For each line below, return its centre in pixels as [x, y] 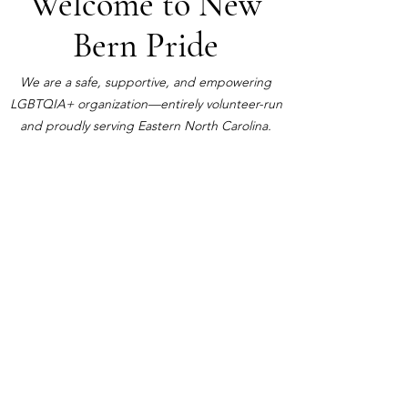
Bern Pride [146, 46]
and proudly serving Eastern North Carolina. [146, 126]
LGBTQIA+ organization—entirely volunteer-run [146, 104]
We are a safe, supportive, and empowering [146, 82]
